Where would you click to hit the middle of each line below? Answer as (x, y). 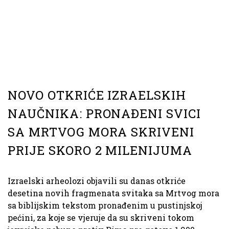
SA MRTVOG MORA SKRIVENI (101, 132)
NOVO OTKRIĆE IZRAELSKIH (97, 95)
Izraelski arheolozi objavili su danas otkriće (97, 181)
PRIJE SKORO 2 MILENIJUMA (100, 151)
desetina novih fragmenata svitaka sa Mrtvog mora (113, 193)
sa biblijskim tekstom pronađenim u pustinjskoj (105, 205)
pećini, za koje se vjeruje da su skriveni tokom (101, 218)
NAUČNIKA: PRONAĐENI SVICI (104, 114)
